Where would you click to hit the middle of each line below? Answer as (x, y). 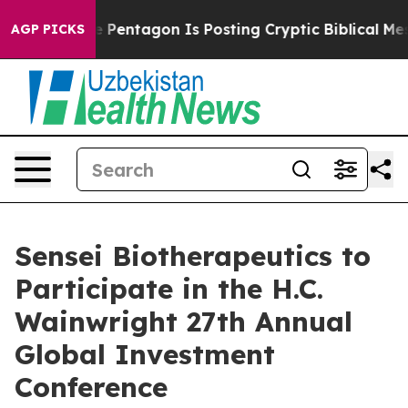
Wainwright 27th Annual (184, 321)
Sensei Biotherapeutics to (193, 256)
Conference (91, 387)
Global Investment (145, 354)
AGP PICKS (48, 29)
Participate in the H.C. (169, 289)
